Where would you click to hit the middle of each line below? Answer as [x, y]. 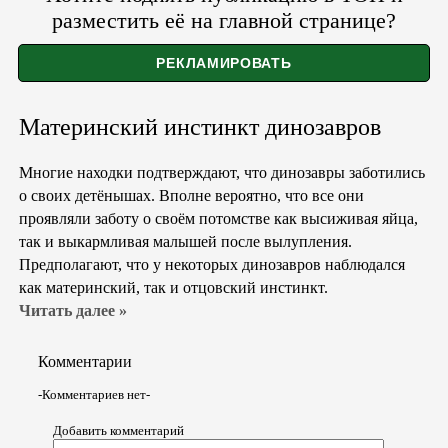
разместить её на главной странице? [224, 21]
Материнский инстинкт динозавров [200, 127]
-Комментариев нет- [94, 394]
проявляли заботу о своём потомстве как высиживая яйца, [218, 218]
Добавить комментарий [118, 430]
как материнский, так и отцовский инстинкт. [173, 287]
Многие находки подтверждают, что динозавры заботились [222, 172]
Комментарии [85, 362]
